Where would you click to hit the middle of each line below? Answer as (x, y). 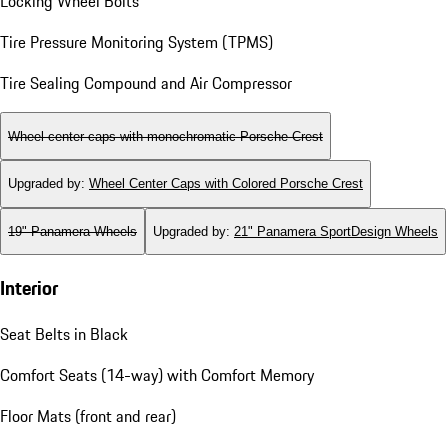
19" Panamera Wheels (72, 232)
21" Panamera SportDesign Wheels (336, 232)
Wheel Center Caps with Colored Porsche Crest (226, 184)
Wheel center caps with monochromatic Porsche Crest (165, 136)
